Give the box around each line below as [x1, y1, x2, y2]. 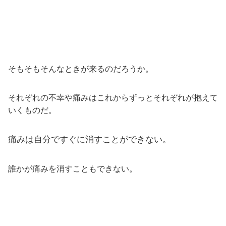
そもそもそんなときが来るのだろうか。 [8, 64, 153, 73]
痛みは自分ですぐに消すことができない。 [8, 134, 171, 144]
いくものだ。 [8, 105, 56, 115]
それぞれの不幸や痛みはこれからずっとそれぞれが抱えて [8, 93, 218, 102]
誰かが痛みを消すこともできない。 [8, 164, 137, 173]
